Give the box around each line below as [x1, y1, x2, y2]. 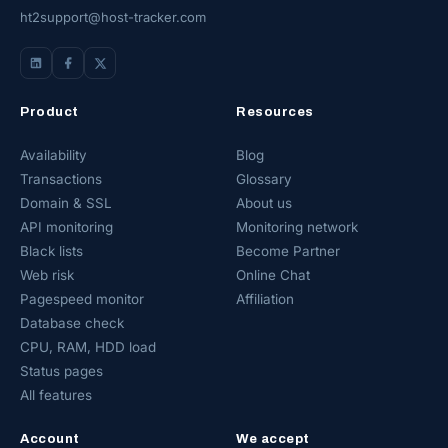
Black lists [20, 243, 83, 260]
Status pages [20, 363, 103, 380]
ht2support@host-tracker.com [20, 9, 206, 26]
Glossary [236, 171, 292, 188]
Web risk [20, 267, 74, 284]
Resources [236, 105, 314, 120]
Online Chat [236, 267, 310, 284]
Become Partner [236, 243, 340, 260]
